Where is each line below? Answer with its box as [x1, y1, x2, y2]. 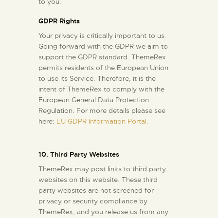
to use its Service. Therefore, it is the [38, 73, 156, 83]
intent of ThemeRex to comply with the [38, 84, 164, 93]
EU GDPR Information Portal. [56, 116, 148, 126]
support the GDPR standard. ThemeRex [38, 52, 166, 61]
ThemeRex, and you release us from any [38, 207, 168, 216]
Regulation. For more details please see [38, 106, 165, 115]
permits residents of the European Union [38, 63, 168, 72]
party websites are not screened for [38, 185, 154, 195]
